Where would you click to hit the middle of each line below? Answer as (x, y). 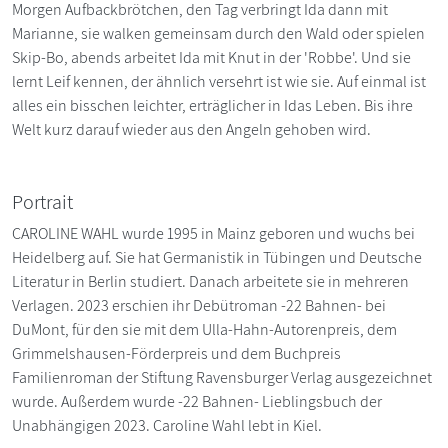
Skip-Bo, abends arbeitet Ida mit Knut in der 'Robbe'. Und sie (211, 57)
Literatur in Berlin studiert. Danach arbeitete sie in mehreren (210, 281)
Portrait (42, 201)
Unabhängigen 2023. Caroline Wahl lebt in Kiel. (167, 425)
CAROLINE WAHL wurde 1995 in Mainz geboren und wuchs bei (213, 233)
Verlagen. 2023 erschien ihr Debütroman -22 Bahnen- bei (199, 305)
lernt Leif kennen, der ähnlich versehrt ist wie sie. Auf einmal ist (219, 81)
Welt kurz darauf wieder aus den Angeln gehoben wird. (191, 129)
